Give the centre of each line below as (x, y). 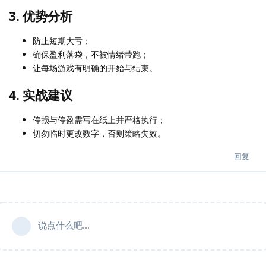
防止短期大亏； (62, 40)
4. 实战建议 (41, 95)
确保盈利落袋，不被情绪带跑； (91, 54)
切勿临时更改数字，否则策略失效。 (99, 133)
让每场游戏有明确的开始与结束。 (95, 68)
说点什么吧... (64, 225)
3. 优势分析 (41, 16)
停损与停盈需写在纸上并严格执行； (99, 119)
